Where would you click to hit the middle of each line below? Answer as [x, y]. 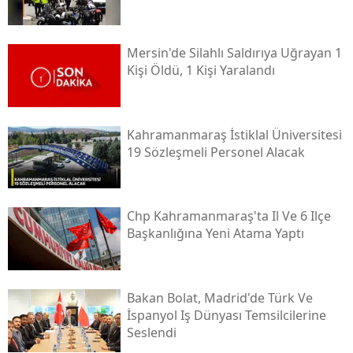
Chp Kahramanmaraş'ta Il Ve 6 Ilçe [229, 216]
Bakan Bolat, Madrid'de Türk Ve [219, 298]
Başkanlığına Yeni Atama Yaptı [215, 234]
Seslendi [151, 333]
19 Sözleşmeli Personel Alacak [216, 152]
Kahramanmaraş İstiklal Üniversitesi [234, 134]
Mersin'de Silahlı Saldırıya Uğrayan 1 [234, 52]
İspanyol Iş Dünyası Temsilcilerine [226, 316]
